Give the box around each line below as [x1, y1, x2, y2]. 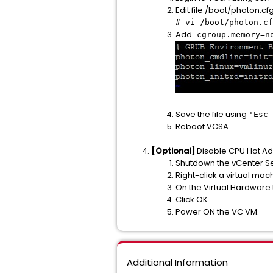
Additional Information [127, 256, 228, 269]
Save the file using [175, 108, 249, 120]
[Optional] [151, 145, 195, 157]
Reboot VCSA [175, 121, 229, 132]
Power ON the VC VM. [175, 206, 259, 218]
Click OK [175, 194, 208, 205]
